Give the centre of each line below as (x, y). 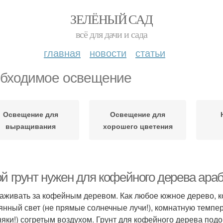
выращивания (31, 126)
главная (62, 53)
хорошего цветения (138, 126)
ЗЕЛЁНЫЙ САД (111, 19)
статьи (150, 53)
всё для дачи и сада (111, 34)
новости (108, 53)
